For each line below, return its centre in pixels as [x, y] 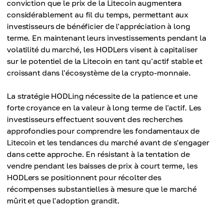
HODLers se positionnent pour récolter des [84, 178]
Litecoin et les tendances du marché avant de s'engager [108, 143]
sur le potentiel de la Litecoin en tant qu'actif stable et [105, 61]
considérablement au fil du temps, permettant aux [98, 15]
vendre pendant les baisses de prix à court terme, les [102, 166]
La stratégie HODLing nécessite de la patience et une [102, 96]
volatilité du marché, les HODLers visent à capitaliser [102, 50]
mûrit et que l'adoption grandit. [63, 201]
